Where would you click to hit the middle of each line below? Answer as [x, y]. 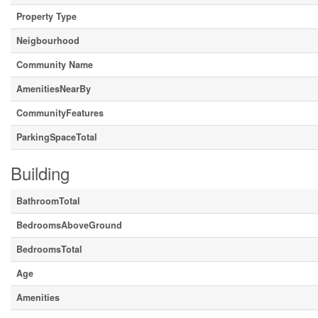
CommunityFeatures [60, 113]
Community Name [55, 65]
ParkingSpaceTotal [57, 137]
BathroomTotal [48, 201]
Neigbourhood [48, 40]
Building [40, 173]
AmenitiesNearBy [54, 89]
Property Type [46, 16]
